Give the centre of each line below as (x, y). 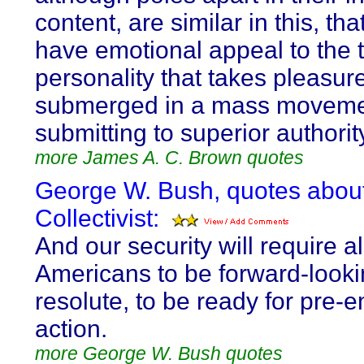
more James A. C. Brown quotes (169, 158)
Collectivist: (97, 218)
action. (71, 329)
